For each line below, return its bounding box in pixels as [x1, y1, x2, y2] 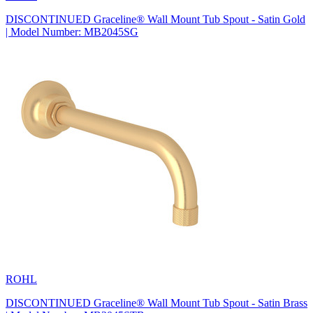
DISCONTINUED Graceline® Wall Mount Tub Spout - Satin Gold [6, 13, 305, 25]
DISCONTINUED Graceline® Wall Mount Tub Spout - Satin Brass [6, 296, 307, 309]
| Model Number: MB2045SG [6, 25, 138, 38]
